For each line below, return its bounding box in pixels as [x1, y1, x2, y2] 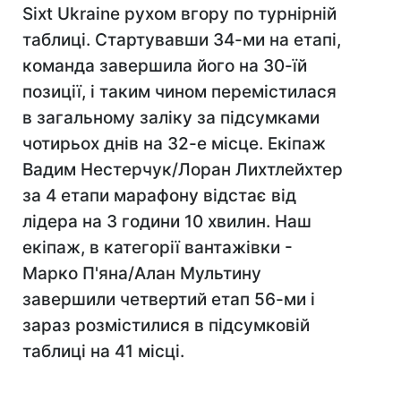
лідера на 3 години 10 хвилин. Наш [22, 211, 311, 232]
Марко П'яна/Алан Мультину [22, 263, 261, 284]
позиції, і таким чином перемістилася [22, 81, 337, 102]
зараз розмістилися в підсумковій [22, 315, 310, 336]
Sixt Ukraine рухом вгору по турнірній [22, 4, 337, 24]
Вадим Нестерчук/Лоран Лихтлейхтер [22, 159, 343, 180]
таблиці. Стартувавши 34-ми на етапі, [22, 30, 341, 50]
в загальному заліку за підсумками [22, 107, 320, 128]
